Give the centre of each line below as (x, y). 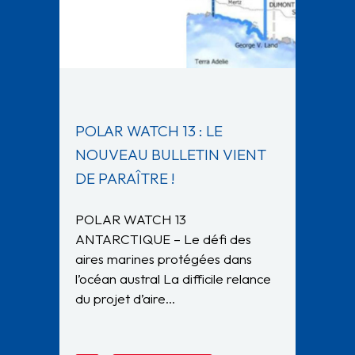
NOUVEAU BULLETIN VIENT (171, 154)
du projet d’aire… (125, 298)
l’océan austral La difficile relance (173, 278)
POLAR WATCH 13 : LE (149, 130)
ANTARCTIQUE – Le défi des (163, 239)
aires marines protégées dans (164, 258)
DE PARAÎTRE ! (125, 178)
